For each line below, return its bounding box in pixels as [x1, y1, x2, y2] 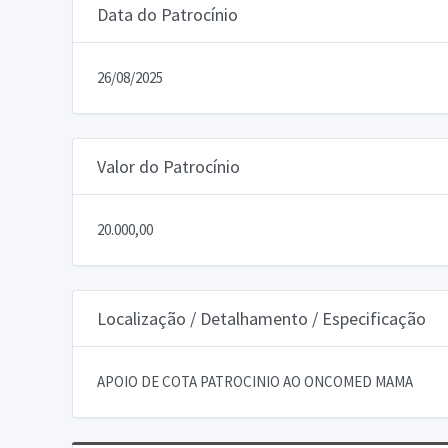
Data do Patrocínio [97, 2, 238, 26]
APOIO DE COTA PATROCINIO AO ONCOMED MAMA [97, 371, 413, 391]
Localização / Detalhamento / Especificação [97, 306, 426, 330]
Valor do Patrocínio [97, 154, 240, 178]
